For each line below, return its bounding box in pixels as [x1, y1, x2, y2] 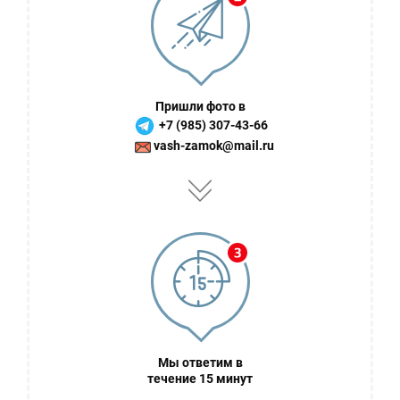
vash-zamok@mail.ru [154, 138, 274, 154]
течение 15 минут [147, 371, 253, 387]
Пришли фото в [154, 99, 246, 114]
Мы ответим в [157, 355, 243, 371]
